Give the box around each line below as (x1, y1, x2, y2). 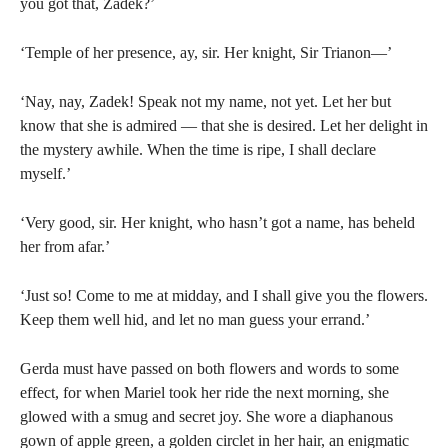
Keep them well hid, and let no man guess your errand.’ (20, 311, 370, 328)
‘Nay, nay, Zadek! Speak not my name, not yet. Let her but (20, 93, 391, 110)
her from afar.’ (20, 238, 110, 255)
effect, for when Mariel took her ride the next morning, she (20, 384, 389, 401)
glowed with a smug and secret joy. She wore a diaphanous (20, 408, 393, 425)
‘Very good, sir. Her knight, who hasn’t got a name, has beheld (20, 214, 415, 231)
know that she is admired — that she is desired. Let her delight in (20, 117, 428, 134)
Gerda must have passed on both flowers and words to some (20, 360, 399, 377)
